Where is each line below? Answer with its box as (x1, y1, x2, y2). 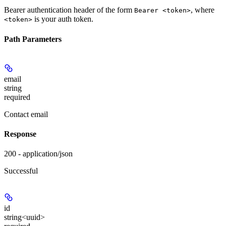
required (4, 92, 30, 101)
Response (4, 130, 36, 139)
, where (191, 6, 214, 15)
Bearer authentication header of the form (4, 6, 134, 15)
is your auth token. (32, 15, 93, 24)
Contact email (4, 109, 48, 119)
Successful (4, 166, 38, 176)
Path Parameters (4, 34, 62, 43)
